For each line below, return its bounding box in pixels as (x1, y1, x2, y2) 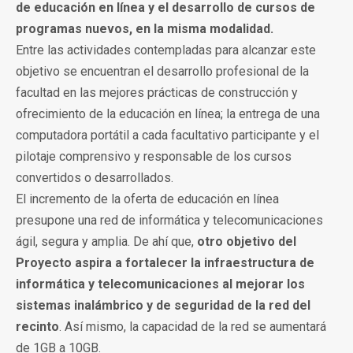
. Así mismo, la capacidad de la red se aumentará (59, 319, 326, 334)
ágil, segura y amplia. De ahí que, (16, 234, 194, 249)
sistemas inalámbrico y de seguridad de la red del (16, 298, 310, 313)
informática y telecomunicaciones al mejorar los (16, 277, 305, 292)
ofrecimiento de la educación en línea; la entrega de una (16, 106, 320, 121)
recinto (16, 319, 59, 334)
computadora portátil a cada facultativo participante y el (16, 128, 319, 143)
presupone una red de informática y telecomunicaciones (16, 213, 323, 228)
